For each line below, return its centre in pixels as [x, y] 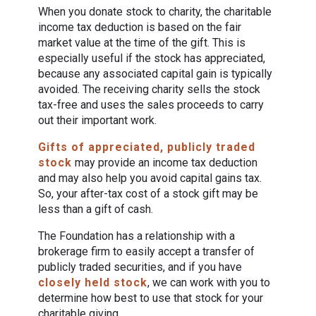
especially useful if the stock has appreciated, [152, 58]
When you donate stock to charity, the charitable [155, 12]
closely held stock [93, 282]
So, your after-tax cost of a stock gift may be [148, 194]
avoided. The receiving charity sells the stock [150, 89]
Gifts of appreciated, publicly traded [147, 147]
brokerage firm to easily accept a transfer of [147, 251]
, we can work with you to [209, 282]
